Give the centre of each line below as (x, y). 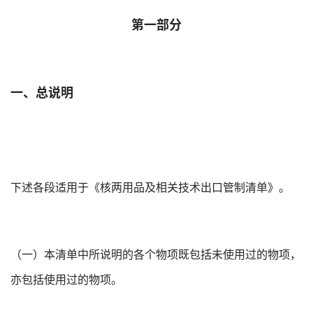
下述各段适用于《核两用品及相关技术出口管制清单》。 (150, 187)
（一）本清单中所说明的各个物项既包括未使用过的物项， (156, 254)
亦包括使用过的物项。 (66, 279)
